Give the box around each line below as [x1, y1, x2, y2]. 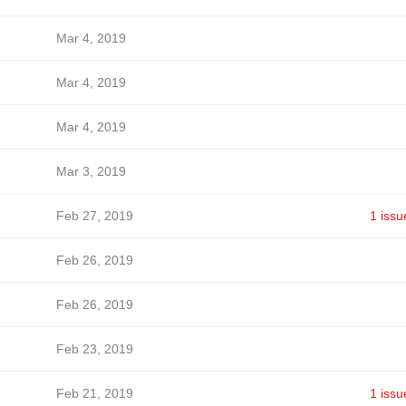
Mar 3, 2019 [55, 164, 126, 179]
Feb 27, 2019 [55, 208, 133, 223]
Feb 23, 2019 [55, 342, 133, 356]
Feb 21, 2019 [55, 386, 133, 401]
